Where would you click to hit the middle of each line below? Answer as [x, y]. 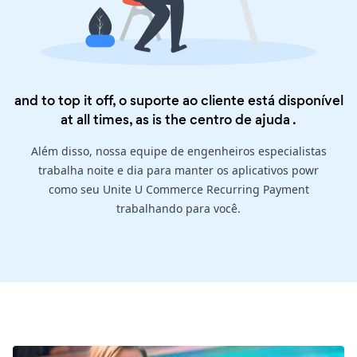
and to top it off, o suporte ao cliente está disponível [178, 101]
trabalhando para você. [178, 209]
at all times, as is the [125, 120]
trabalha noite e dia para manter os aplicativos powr [178, 171]
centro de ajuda [240, 120]
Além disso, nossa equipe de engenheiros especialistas [178, 151]
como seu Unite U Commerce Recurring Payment [178, 190]
